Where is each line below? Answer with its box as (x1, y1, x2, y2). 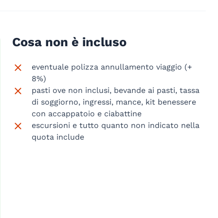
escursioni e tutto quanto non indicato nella (31, 120, 200, 130)
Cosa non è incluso (12, 34, 127, 49)
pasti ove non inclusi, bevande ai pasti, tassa (31, 85, 200, 95)
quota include (31, 132, 84, 142)
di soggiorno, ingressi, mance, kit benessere (31, 97, 196, 107)
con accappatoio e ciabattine (31, 109, 142, 118)
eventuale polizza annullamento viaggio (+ (31, 62, 192, 72)
